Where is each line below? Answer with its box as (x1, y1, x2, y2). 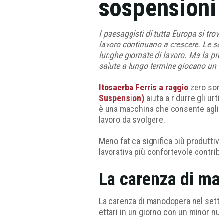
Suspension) (99, 93, 144, 103)
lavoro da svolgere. (99, 114, 165, 125)
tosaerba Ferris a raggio (101, 82, 188, 92)
